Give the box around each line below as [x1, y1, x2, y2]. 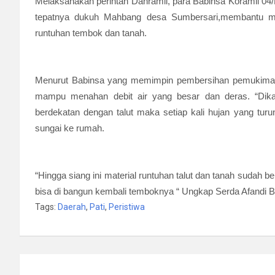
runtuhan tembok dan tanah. [35, 28, 147, 38]
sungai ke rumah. [35, 123, 104, 133]
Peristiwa [109, 202, 145, 212]
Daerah [58, 202, 86, 212]
